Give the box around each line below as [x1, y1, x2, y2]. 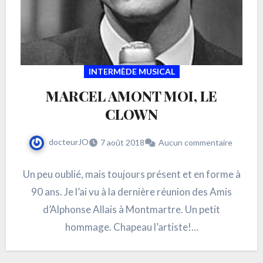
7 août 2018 [100, 137, 144, 148]
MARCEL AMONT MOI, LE [46, 86, 217, 106]
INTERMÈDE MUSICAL [88, 66, 175, 77]
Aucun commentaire [158, 137, 232, 148]
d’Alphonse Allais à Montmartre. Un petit [43, 203, 220, 216]
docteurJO [48, 137, 89, 147]
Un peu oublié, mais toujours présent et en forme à [22, 168, 241, 181]
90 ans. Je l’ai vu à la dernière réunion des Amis [31, 186, 232, 198]
